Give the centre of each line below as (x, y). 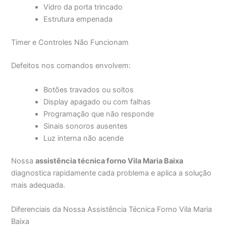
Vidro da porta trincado (83, 7)
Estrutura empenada (78, 19)
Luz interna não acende (84, 138)
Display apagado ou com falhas (97, 102)
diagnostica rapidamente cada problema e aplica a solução (111, 173)
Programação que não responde (99, 114)
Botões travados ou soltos (89, 90)
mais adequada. (38, 185)
